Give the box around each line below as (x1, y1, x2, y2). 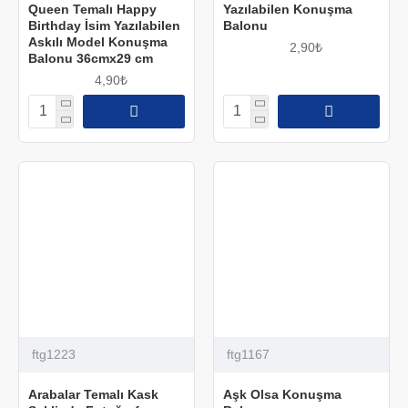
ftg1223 (32, 346, 76, 362)
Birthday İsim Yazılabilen (28, 17, 180, 33)
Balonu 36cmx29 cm (28, 50, 153, 66)
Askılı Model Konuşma (28, 34, 168, 49)
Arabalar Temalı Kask (28, 386, 158, 402)
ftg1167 (226, 346, 270, 362)
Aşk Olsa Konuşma (222, 386, 342, 402)
